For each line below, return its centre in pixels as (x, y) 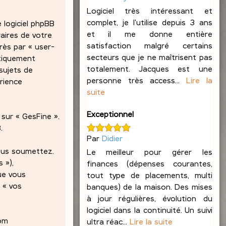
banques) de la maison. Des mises (149, 186)
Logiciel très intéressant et (149, 11)
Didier (112, 138)
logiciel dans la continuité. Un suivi (149, 209)
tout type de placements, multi (149, 175)
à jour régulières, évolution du (149, 198)
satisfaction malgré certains (149, 45)
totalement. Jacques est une (149, 69)
